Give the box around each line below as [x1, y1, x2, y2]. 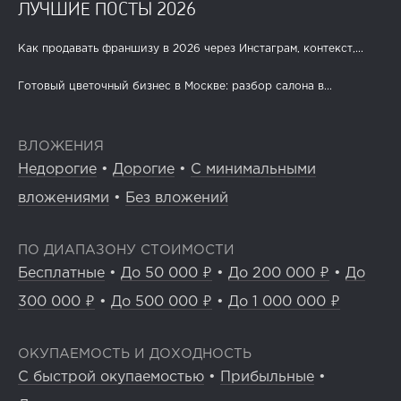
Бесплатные [18, 267, 105, 281]
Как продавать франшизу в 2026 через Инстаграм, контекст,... [18, 44, 363, 55]
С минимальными [191, 163, 316, 177]
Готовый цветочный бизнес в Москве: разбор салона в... [18, 81, 332, 92]
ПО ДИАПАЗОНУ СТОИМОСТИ [18, 244, 235, 257]
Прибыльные [220, 371, 314, 385]
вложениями [18, 192, 109, 206]
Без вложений [125, 192, 228, 206]
